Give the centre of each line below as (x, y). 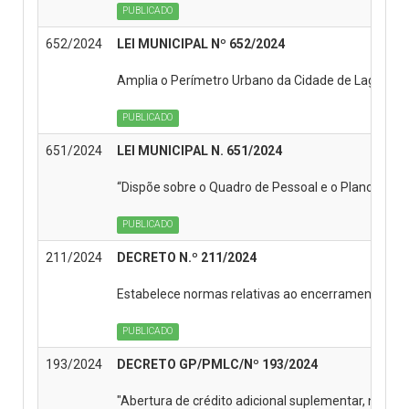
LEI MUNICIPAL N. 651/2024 (199, 150)
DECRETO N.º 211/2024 (187, 257)
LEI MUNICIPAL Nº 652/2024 (201, 43)
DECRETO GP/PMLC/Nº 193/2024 (217, 364)
